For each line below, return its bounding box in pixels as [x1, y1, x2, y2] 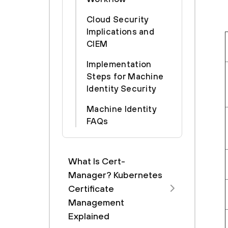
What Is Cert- [68, 156, 125, 166]
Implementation [87, 59, 152, 69]
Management [68, 197, 124, 208]
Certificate [68, 183, 114, 194]
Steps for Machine [87, 71, 164, 81]
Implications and [87, 26, 155, 37]
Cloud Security [87, 14, 149, 24]
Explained [68, 211, 109, 221]
